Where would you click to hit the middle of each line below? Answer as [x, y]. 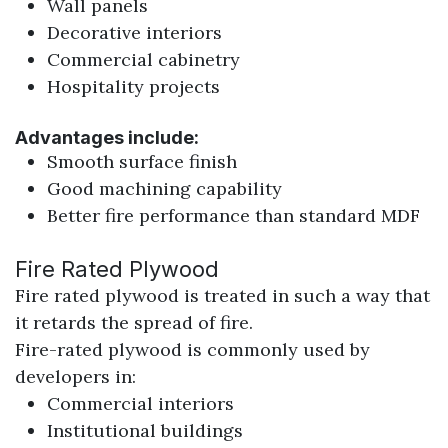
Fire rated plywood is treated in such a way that [222, 296]
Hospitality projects [133, 87]
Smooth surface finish [142, 162]
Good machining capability [164, 189]
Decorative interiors [134, 33]
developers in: [75, 377]
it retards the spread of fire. [134, 323]
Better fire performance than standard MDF [233, 216]
